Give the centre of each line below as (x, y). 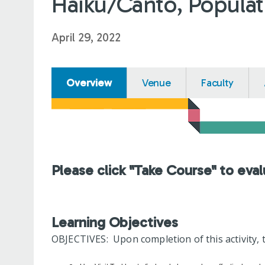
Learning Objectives (115, 222)
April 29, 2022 (86, 37)
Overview (89, 83)
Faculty (217, 83)
